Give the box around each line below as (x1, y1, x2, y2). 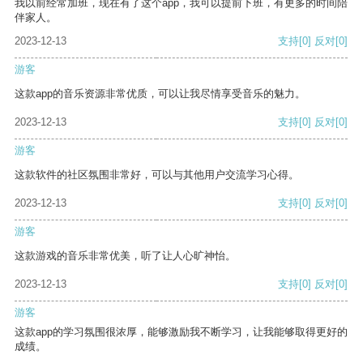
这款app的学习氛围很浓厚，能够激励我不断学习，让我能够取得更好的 (15, 326, 348, 339)
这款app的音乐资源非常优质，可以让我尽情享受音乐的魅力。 (15, 88, 305, 100)
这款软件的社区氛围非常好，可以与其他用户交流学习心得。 (15, 169, 299, 181)
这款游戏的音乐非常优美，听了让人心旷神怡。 (15, 250, 236, 263)
